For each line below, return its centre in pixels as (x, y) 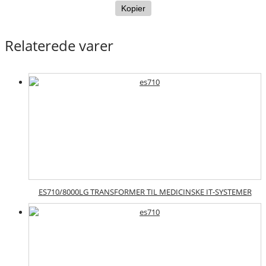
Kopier (133, 8)
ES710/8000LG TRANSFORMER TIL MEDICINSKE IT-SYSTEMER (145, 191)
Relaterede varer (59, 45)
